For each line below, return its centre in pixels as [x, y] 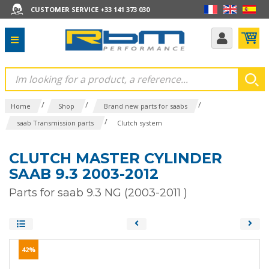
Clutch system [139, 123]
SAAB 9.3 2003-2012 [84, 174]
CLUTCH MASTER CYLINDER [116, 158]
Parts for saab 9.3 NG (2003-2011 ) [98, 193]
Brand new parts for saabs [145, 106]
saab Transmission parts [55, 123]
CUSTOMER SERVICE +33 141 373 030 [90, 9]
